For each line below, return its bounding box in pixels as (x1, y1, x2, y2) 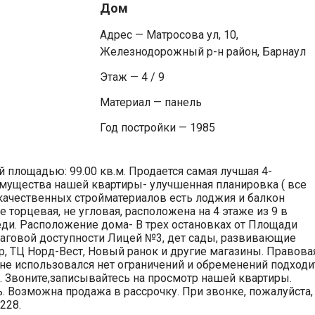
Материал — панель (99, 95, 202, 109)
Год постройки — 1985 (99, 120, 215, 134)
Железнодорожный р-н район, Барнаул (99, 44, 306, 58)
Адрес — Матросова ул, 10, (99, 27, 238, 41)
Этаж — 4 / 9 (99, 70, 165, 84)
